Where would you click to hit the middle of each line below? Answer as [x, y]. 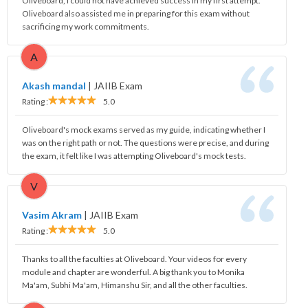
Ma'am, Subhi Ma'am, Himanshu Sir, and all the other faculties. [135, 285]
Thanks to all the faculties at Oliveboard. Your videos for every [134, 258]
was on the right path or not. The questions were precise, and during [145, 142]
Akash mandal [54, 85]
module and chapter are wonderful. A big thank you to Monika [133, 272]
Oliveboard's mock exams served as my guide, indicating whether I [144, 129]
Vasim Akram [52, 214]
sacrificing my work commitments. [86, 26]
